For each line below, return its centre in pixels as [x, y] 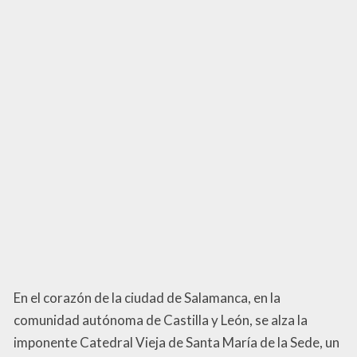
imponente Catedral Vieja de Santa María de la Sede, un [177, 343]
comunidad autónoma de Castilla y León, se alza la [161, 320]
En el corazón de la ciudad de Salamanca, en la [147, 298]
